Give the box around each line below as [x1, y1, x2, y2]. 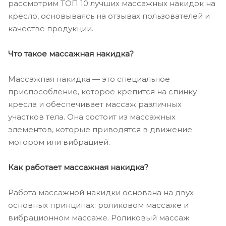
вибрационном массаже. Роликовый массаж [8, 212, 190, 222]
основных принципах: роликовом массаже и [8, 200, 189, 210]
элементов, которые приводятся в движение [8, 124, 192, 134]
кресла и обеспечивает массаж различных [8, 99, 182, 109]
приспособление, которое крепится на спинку [8, 86, 197, 96]
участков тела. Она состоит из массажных [8, 111, 176, 122]
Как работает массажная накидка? [8, 162, 148, 172]
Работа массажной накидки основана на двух [8, 187, 194, 197]
